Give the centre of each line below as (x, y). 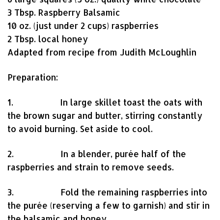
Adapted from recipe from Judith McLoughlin (103, 52)
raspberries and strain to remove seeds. (91, 167)
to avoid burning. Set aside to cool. (80, 129)
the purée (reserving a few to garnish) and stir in (109, 205)
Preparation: (33, 77)
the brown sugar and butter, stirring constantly (105, 115)
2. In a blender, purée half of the (97, 154)
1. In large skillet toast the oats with (105, 102)
